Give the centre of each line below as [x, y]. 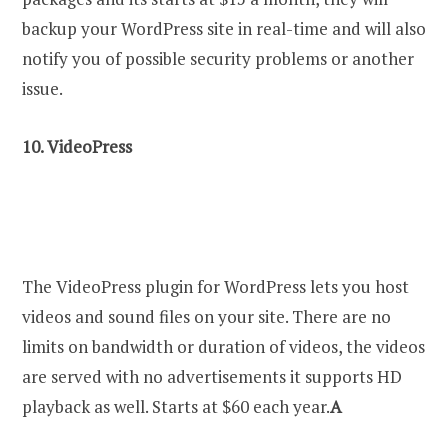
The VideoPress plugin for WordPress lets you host [215, 286]
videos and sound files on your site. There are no [206, 316]
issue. [42, 88]
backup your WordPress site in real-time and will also [224, 28]
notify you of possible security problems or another [218, 58]
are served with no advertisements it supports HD [212, 376]
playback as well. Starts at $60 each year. [176, 406]
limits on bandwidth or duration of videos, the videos [223, 346]
